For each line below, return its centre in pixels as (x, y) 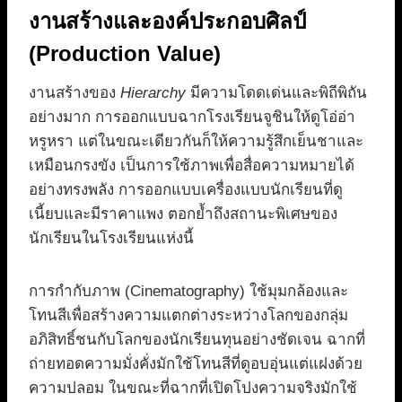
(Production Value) (125, 54)
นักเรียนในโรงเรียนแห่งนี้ (111, 239)
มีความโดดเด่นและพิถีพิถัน (276, 93)
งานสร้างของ (74, 93)
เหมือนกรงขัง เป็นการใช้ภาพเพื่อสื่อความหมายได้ (192, 166)
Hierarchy (153, 93)
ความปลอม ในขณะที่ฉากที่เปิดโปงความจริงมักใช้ (193, 389)
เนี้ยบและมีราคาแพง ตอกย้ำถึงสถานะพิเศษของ (183, 214)
